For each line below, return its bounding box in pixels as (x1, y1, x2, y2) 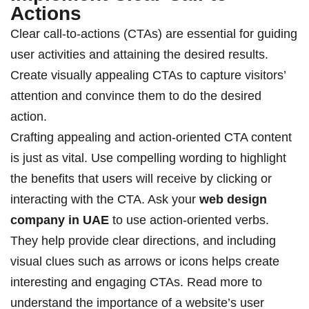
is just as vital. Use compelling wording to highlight (10, 151, 286, 166)
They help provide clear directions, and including (10, 234, 276, 248)
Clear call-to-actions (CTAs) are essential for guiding (10, 27, 297, 41)
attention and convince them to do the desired (10, 89, 261, 103)
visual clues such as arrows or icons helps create (10, 255, 279, 269)
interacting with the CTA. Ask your (10, 192, 199, 207)
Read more (187, 275, 248, 290)
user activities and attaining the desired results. (10, 48, 268, 62)
